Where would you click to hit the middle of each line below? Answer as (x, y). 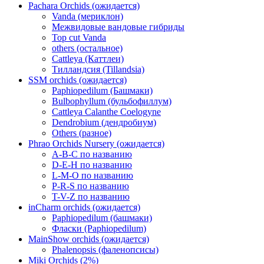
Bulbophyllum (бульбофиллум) (112, 101)
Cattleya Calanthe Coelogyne (106, 112)
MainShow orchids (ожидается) (89, 239)
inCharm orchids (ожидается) (84, 207)
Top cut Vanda (79, 38)
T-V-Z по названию (91, 197)
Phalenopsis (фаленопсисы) (105, 250)
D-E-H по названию (92, 165)
